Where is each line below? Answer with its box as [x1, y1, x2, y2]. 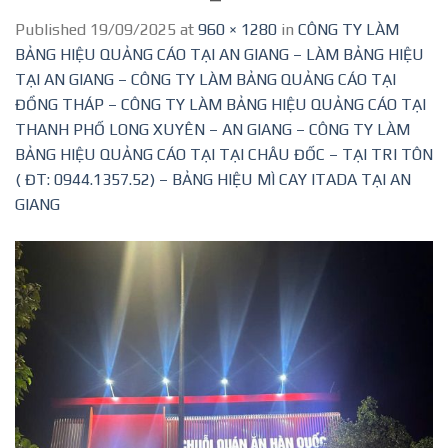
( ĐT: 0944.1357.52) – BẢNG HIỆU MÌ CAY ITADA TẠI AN [15, 169, 411, 189]
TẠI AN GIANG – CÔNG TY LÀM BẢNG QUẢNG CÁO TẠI [15, 69, 396, 89]
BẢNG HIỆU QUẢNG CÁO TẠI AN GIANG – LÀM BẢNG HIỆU [15, 44, 424, 64]
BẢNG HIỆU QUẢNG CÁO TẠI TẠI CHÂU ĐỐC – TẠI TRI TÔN [15, 144, 433, 164]
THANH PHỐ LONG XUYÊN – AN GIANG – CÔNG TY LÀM [15, 119, 410, 139]
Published [15, 19, 90, 39]
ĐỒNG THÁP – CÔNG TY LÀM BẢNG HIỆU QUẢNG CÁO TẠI [15, 94, 426, 114]
